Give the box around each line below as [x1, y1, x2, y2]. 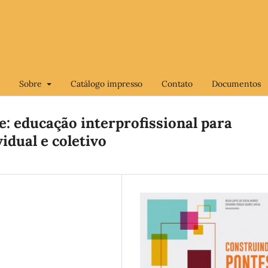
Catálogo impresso [70, 78, 142, 89]
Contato [161, 78, 193, 89]
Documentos [211, 78, 261, 89]
